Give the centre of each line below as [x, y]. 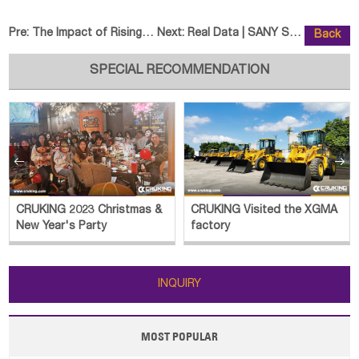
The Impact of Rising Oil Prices [87, 33]
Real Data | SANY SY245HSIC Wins [238, 33]
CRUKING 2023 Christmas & [89, 211]
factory [211, 227]
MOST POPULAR [179, 336]
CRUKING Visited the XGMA [264, 211]
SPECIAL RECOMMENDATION [179, 71]
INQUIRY [179, 284]
